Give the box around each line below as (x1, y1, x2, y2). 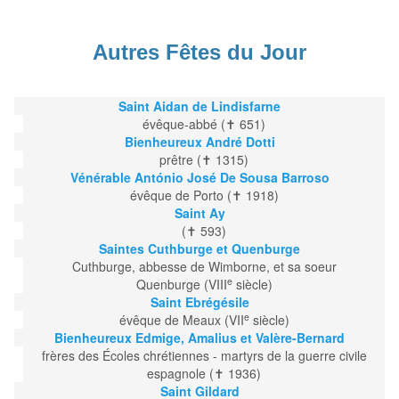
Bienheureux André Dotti (124, 133, 275, 151)
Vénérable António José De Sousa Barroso (69, 168, 330, 187)
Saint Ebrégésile (150, 293, 249, 312)
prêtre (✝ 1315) (159, 151, 248, 169)
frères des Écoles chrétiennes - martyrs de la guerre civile (41, 346, 367, 365)
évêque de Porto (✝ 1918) (129, 186, 279, 205)
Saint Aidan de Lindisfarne (118, 97, 281, 116)
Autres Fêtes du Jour (93, 40, 306, 65)
